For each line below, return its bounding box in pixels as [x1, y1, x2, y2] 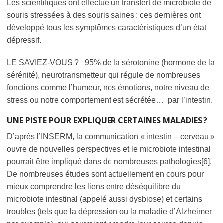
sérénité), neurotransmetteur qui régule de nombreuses [7, 70, 200, 79]
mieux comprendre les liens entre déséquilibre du [7, 182, 181, 191]
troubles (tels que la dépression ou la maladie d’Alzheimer [7, 207, 212, 216]
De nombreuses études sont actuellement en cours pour [7, 169, 204, 178]
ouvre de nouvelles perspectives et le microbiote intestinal [7, 144, 211, 153]
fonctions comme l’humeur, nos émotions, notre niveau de [7, 83, 209, 92]
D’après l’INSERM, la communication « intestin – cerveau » [7, 132, 215, 141]
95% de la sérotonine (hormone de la [83, 58, 215, 67]
